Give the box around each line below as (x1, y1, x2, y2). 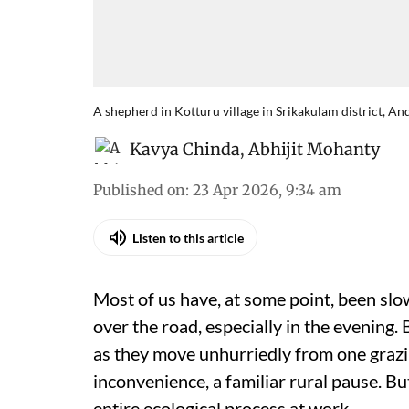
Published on (93, 181, 185, 199)
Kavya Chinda (130, 139, 240, 160)
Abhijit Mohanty (248, 139, 380, 160)
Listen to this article (132, 229, 244, 246)
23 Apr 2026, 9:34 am (193, 181, 341, 199)
